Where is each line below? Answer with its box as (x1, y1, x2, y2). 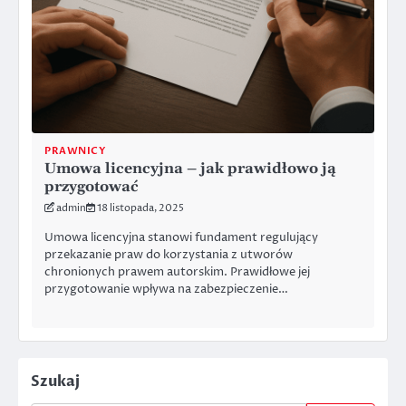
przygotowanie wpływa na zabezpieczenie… (44, 280, 288, 297)
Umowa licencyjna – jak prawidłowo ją (44, 159, 336, 178)
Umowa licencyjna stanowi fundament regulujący (44, 228, 318, 246)
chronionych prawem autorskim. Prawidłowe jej (44, 263, 310, 280)
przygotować (44, 178, 139, 196)
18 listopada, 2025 (97, 201, 184, 215)
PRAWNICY (44, 144, 105, 158)
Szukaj (31, 372, 80, 392)
